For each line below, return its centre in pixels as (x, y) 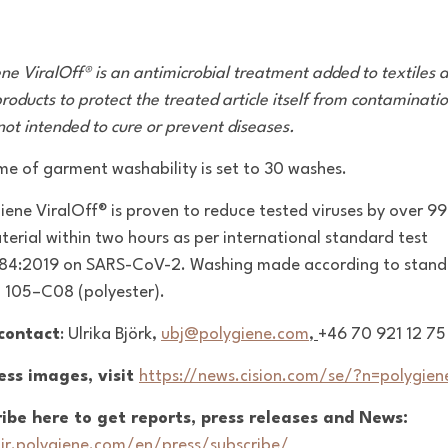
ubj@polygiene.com (235, 335)
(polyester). (121, 293)
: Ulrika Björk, (110, 335)
